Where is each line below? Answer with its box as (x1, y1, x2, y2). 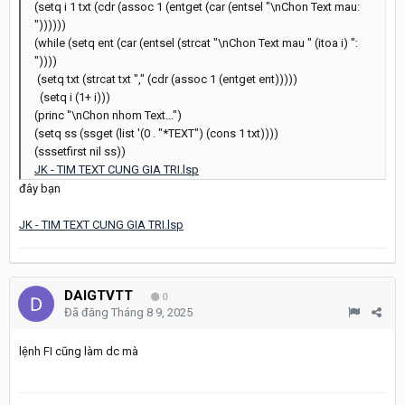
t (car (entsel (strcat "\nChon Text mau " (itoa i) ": (110, 35, 358, 50)
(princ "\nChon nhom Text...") (34, 108, 182, 122)
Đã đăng (64, 305, 111, 319)
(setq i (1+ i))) (34, 89, 110, 104)
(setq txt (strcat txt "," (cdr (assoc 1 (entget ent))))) (34, 71, 297, 86)
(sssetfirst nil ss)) (34, 144, 126, 158)
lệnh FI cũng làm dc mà (19, 344, 138, 358)
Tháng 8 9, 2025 (111, 305, 193, 319)
